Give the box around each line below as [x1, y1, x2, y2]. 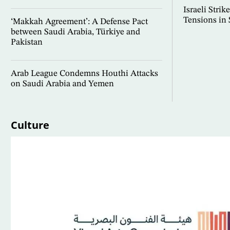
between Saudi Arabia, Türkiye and [10, 28, 140, 37]
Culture [10, 118, 49, 132]
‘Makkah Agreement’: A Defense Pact [10, 17, 148, 27]
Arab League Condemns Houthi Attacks [10, 69, 158, 79]
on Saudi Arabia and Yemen [10, 80, 114, 89]
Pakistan [10, 38, 43, 47]
